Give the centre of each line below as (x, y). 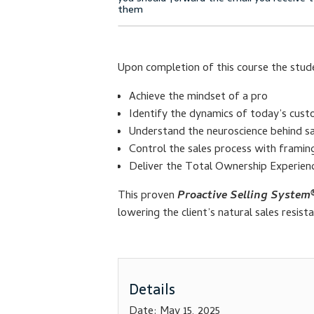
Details (152, 290)
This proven (148, 197)
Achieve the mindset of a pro (198, 98)
